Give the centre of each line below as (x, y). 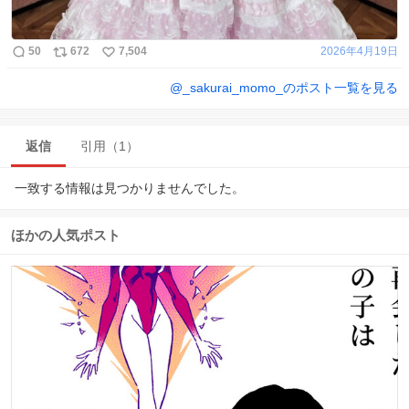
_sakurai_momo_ (233, 87)
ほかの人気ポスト (66, 235)
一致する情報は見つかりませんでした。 (130, 188)
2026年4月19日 (359, 52)
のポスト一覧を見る (341, 87)
